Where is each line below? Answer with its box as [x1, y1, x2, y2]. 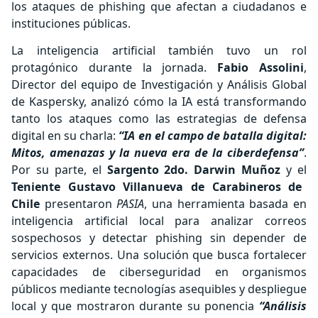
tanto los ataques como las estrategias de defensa [11, 111, 307, 126]
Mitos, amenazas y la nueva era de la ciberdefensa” [11, 145, 304, 160]
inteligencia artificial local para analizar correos [11, 213, 307, 229]
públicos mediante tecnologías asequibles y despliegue [11, 281, 307, 297]
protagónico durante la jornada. [11, 60, 218, 75]
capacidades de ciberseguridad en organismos [11, 264, 307, 280]
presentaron [44, 196, 117, 212]
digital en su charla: [11, 128, 119, 143]
